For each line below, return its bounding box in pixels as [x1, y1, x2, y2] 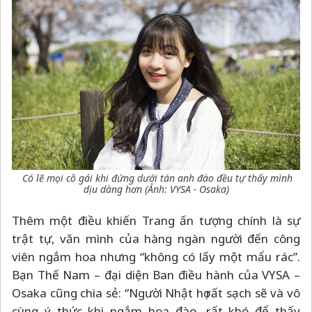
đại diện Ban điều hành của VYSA [100, 267, 295, 283]
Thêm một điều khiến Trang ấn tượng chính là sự [12, 212, 300, 229]
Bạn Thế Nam [12, 267, 95, 283]
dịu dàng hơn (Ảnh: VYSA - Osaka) [83, 182, 229, 196]
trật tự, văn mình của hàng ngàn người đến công [12, 231, 300, 247]
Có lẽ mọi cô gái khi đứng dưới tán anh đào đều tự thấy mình [19, 171, 292, 185]
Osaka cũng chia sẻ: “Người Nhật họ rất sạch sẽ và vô [12, 285, 300, 302]
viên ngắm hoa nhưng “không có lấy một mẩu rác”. [12, 249, 300, 265]
